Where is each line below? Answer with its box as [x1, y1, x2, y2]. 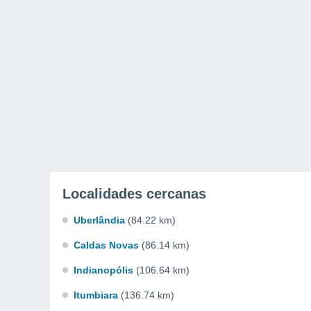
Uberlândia [74, 215, 125, 226]
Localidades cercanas [62, 186, 206, 201]
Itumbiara [74, 289, 118, 301]
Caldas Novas [74, 239, 139, 251]
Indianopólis [74, 264, 133, 276]
